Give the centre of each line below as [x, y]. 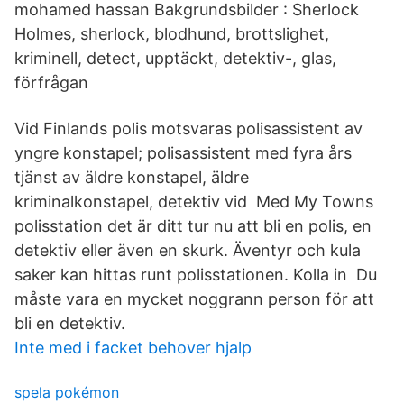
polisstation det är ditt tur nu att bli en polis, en [193, 226]
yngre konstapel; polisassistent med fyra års [183, 153]
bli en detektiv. [70, 323]
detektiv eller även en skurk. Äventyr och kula [188, 250]
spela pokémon [67, 392]
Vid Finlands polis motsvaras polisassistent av [188, 129]
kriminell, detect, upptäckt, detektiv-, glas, [175, 58]
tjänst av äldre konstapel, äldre [132, 177]
